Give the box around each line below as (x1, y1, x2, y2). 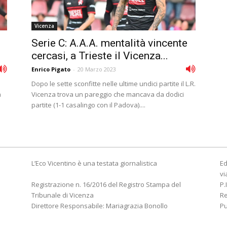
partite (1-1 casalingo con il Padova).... (31, 100, 145, 109)
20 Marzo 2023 (78, 65, 116, 73)
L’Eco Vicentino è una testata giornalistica (31, 159, 157, 168)
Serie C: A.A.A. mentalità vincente (31, 37, 187, 49)
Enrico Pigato (31, 65, 70, 73)
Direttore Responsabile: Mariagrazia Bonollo (31, 201, 168, 210)
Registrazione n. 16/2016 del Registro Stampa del (31, 180, 181, 189)
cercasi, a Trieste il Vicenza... (31, 50, 168, 62)
